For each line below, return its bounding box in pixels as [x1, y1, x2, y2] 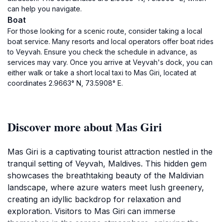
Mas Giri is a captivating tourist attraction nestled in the [7, 147, 213, 157]
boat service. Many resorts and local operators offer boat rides [7, 37, 214, 46]
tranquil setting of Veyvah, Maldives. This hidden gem [7, 159, 207, 168]
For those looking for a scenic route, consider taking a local [7, 27, 202, 35]
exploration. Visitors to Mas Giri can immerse [7, 206, 175, 216]
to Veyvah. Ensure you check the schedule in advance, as [7, 48, 197, 56]
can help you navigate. [7, 4, 82, 13]
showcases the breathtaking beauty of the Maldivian [7, 170, 204, 180]
